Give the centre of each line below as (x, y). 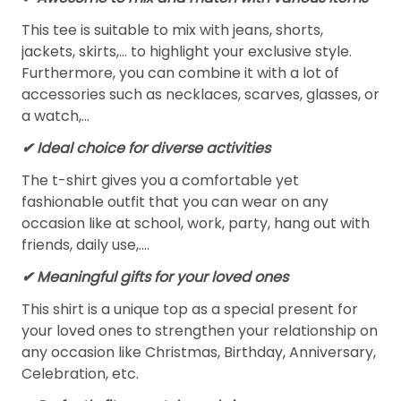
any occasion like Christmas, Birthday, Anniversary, (199, 353)
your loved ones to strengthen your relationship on (200, 331)
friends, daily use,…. (85, 245)
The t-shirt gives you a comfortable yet (160, 181)
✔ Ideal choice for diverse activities (146, 149)
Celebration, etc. (80, 374)
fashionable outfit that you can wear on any (175, 202)
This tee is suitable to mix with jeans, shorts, (172, 30)
